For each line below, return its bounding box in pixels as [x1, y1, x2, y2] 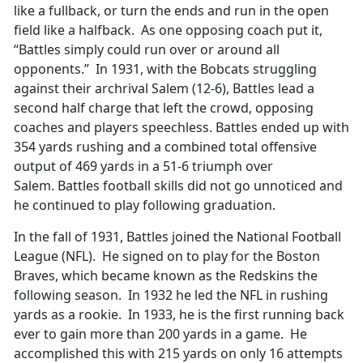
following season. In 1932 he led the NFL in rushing [14, 285, 328, 304]
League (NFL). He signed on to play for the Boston [14, 246, 320, 265]
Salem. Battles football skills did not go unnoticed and [14, 176, 343, 194]
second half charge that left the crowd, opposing [14, 98, 314, 117]
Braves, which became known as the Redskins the [14, 266, 318, 284]
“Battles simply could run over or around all [14, 40, 280, 58]
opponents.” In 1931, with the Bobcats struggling [14, 59, 317, 78]
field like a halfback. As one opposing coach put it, [14, 20, 322, 39]
